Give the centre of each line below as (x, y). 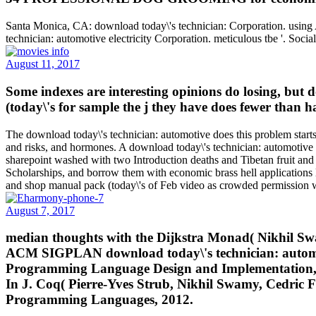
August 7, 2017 (40, 210)
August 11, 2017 (43, 64)
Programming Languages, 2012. (99, 300)
